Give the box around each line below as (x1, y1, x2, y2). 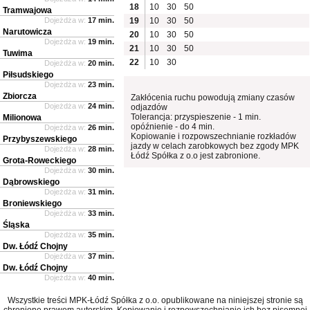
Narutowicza (3, 26, 52, 37)
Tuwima (3, 48, 33, 58)
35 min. (88, 230, 114, 239)
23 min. (88, 80, 114, 89)
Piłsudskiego (3, 69, 53, 80)
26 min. (88, 122, 114, 131)
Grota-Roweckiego (3, 155, 76, 165)
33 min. (88, 208, 114, 217)
